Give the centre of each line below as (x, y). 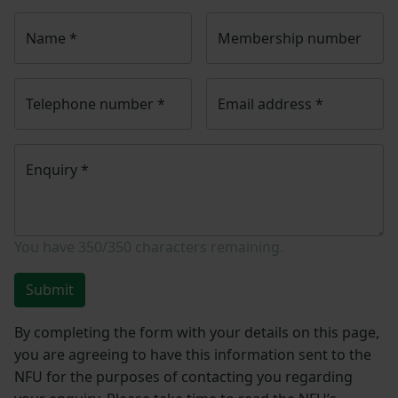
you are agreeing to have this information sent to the (193, 355)
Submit (50, 290)
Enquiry (53, 170)
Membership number (290, 39)
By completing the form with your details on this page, (197, 333)
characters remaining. (207, 247)
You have (46, 247)
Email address (267, 104)
